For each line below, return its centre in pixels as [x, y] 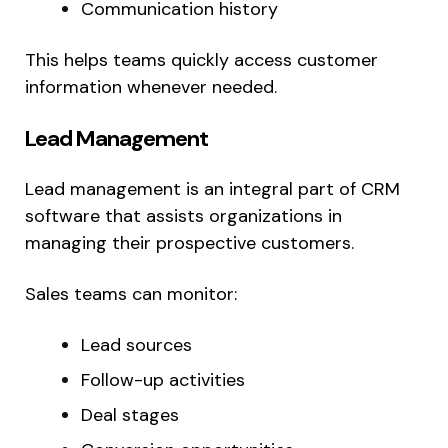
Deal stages [130, 415]
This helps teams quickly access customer [201, 60]
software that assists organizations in [183, 216]
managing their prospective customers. [189, 243]
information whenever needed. [151, 87]
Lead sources [136, 345]
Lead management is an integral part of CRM [212, 189]
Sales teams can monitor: [131, 294]
